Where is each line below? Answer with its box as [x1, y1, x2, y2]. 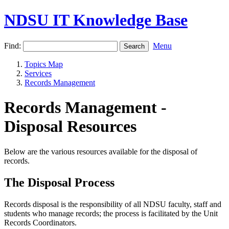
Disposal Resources [4, 117, 136, 136]
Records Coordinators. [4, 218, 79, 227]
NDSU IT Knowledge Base [4, 11, 188, 30]
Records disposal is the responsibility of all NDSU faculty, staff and [4, 199, 221, 209]
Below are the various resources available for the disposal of [4, 147, 197, 156]
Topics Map [25, 59, 63, 68]
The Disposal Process [4, 175, 118, 189]
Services [25, 68, 52, 78]
